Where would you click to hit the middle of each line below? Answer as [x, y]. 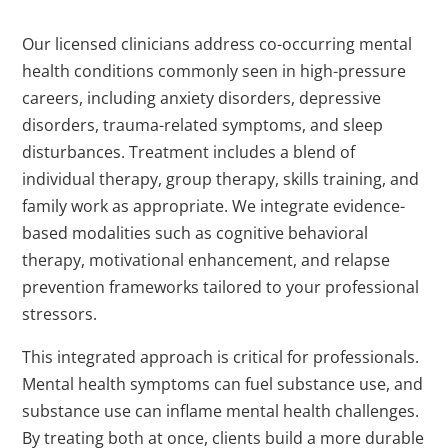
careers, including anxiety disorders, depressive [202, 98]
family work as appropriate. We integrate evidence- [214, 206]
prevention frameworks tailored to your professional [221, 287]
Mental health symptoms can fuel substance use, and [223, 384]
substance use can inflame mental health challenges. [221, 411]
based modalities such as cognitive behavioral [195, 233]
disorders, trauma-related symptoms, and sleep [203, 125]
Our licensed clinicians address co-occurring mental [217, 44]
